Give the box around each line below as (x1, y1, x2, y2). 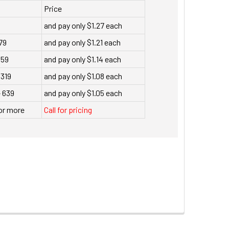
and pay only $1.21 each (43, 37, 121, 47)
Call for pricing (43, 104, 92, 114)
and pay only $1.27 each (43, 20, 122, 30)
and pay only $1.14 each (43, 54, 121, 64)
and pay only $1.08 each (43, 71, 122, 81)
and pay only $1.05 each (43, 87, 122, 98)
